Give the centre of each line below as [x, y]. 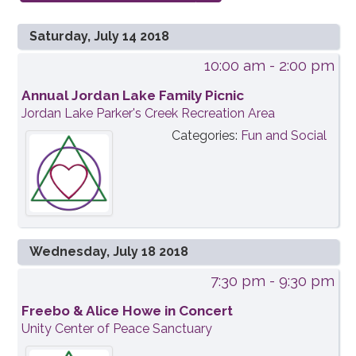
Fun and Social [283, 135]
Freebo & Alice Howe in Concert [128, 310]
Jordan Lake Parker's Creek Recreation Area [149, 113]
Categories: [206, 135]
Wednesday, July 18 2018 [109, 251]
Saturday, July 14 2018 [100, 36]
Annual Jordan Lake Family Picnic [133, 95]
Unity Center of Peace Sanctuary [117, 328]
